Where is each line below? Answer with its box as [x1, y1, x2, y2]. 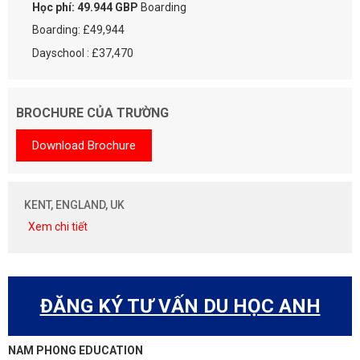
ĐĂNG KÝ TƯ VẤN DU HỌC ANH [39, 294, 321, 317]
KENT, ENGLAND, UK [24, 198, 125, 211]
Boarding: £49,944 [32, 23, 125, 36]
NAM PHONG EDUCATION [8, 344, 143, 357]
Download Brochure [32, 138, 136, 153]
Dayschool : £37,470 [32, 46, 133, 59]
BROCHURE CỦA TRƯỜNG [16, 105, 169, 121]
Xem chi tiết [28, 219, 88, 233]
